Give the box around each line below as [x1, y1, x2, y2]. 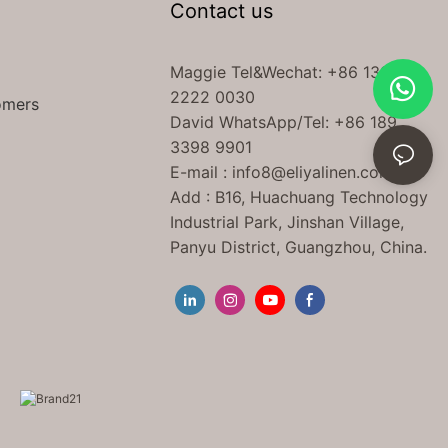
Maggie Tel [170, 61, 254, 82]
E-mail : [170, 161, 233, 182]
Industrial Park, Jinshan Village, [170, 211, 405, 232]
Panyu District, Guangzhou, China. [170, 236, 428, 257]
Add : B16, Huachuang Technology [170, 186, 429, 207]
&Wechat [253, 61, 319, 82]
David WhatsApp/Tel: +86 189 [170, 111, 398, 132]
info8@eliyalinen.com [232, 161, 394, 182]
